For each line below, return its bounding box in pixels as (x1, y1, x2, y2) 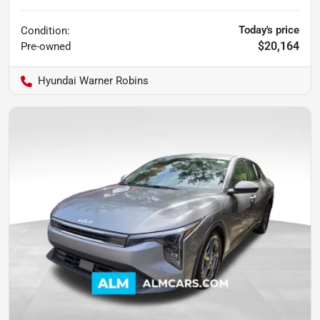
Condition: (21, 24, 70, 37)
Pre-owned (21, 39, 71, 53)
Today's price (239, 23, 299, 36)
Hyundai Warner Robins (38, 74, 149, 87)
